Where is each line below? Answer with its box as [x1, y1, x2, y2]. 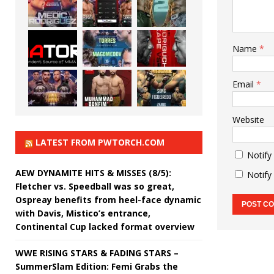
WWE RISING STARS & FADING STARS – [15, 246, 179, 259]
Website [232, 113, 264, 125]
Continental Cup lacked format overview [15, 220, 194, 232]
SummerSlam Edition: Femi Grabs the [15, 260, 178, 272]
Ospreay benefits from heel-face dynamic [15, 193, 201, 206]
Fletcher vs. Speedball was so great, [15, 180, 174, 192]
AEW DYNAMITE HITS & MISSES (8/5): [15, 166, 171, 179]
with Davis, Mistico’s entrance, [15, 207, 150, 219]
